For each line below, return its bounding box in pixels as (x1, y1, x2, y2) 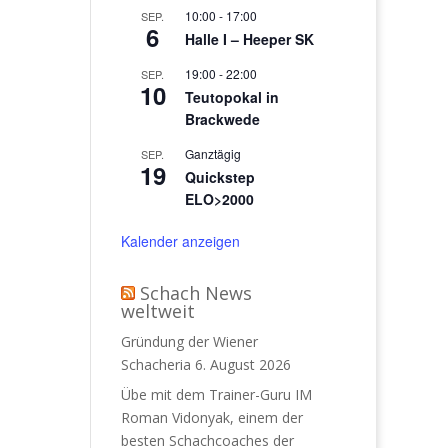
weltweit (120, 299, 195, 323)
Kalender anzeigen (120, 231, 240, 251)
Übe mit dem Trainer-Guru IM (120, 385, 312, 404)
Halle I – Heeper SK (184, 29, 314, 49)
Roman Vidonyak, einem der (120, 408, 303, 427)
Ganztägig (184, 145, 241, 162)
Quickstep (184, 167, 255, 187)
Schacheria (120, 355, 191, 374)
